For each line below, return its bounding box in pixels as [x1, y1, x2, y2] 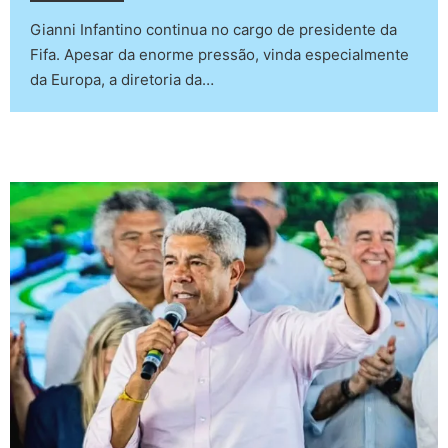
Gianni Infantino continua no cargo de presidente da [30, 19, 397, 39]
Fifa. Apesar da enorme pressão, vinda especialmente [30, 44, 409, 64]
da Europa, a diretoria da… [30, 69, 214, 89]
